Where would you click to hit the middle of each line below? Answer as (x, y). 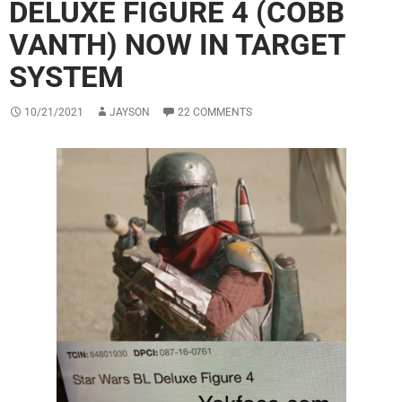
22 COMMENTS (215, 113)
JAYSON (130, 113)
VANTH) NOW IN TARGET (177, 45)
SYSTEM (66, 77)
